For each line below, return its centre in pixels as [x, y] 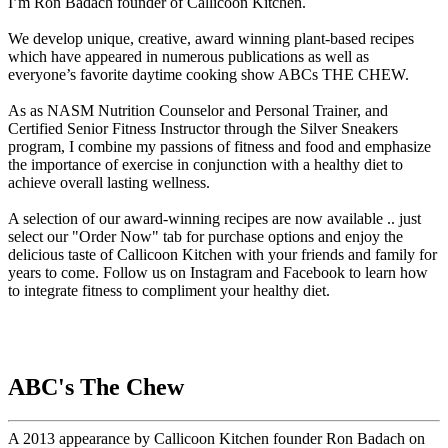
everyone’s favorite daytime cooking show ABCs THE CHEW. [208, 74]
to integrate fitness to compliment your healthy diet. [169, 290]
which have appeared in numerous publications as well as [188, 56]
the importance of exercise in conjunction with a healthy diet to [205, 164]
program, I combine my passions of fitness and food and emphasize [219, 146]
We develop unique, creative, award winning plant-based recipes [211, 38]
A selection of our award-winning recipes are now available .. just [214, 218]
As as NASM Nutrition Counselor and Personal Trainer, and [198, 110]
